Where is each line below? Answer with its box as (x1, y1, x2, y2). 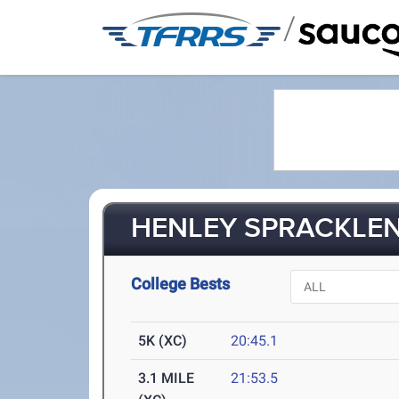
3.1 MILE (138, 370, 195, 387)
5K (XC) (138, 332, 188, 350)
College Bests (131, 274, 231, 293)
